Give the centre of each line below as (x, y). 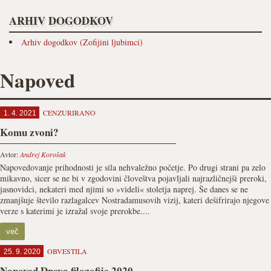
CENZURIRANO (69, 113)
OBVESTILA (67, 251)
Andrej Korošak (43, 154)
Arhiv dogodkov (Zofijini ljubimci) (82, 42)
